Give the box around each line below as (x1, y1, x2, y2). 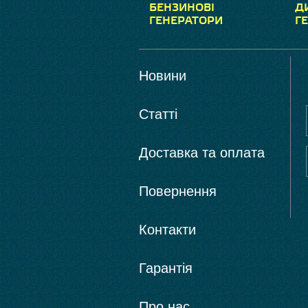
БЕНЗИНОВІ (149, 1, 214, 14)
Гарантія (139, 261, 192, 276)
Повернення (139, 184, 217, 199)
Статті (139, 107, 177, 122)
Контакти (139, 222, 196, 237)
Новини (139, 68, 186, 83)
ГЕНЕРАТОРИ (149, 14, 223, 27)
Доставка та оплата (139, 145, 265, 160)
